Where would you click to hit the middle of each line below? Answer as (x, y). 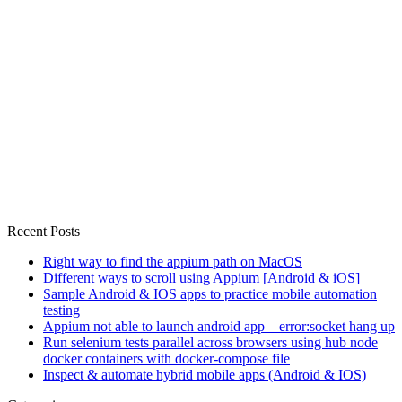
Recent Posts (44, 232)
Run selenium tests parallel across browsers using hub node (210, 343)
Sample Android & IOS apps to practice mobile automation (210, 294)
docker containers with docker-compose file (166, 359)
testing (61, 310)
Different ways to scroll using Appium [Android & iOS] (201, 278)
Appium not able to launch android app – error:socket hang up (219, 327)
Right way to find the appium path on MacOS (173, 262)
